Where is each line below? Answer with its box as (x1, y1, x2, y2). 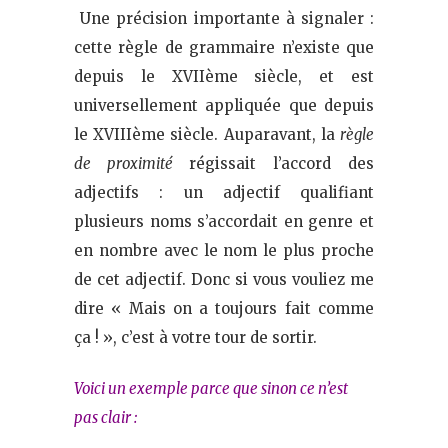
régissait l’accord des (189, 153, 374, 173)
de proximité (74, 153, 189, 173)
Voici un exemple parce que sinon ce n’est (74, 378, 348, 398)
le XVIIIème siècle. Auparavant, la (74, 124, 340, 144)
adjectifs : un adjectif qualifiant (74, 182, 374, 202)
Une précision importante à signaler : (74, 8, 374, 28)
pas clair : (74, 407, 137, 427)
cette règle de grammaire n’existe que (74, 37, 374, 57)
